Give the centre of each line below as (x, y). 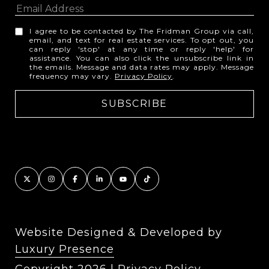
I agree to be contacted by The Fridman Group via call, (142, 31)
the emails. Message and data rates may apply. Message (142, 67)
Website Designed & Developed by (119, 233)
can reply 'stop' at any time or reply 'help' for (142, 49)
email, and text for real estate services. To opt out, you (142, 40)
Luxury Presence (65, 249)
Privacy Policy (144, 76)
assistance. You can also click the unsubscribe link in (142, 58)
